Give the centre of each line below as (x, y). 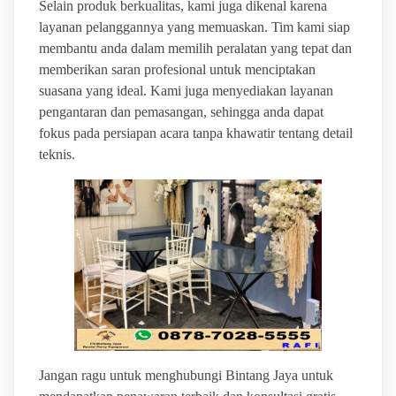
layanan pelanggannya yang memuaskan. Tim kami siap (194, 27)
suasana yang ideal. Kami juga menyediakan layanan (186, 91)
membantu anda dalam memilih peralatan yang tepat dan (195, 49)
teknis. (57, 155)
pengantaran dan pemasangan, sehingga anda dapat (181, 112)
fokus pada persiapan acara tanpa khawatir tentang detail (195, 133)
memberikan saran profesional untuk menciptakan (177, 70)
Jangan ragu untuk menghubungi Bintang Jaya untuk (186, 375)
